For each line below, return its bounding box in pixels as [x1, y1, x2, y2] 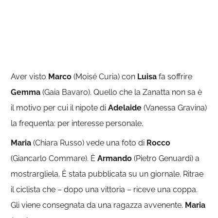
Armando [97, 154, 132, 163]
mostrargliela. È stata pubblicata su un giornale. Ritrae [11, 169, 204, 179]
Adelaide [108, 103, 142, 112]
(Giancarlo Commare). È [11, 154, 98, 163]
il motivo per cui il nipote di [11, 103, 109, 112]
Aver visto [11, 72, 49, 81]
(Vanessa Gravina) [142, 103, 207, 112]
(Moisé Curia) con [72, 72, 138, 81]
